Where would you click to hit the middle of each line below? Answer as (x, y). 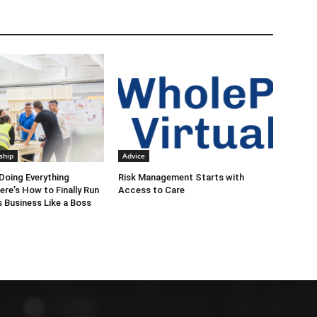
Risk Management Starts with (181, 177)
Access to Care (152, 190)
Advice (134, 156)
